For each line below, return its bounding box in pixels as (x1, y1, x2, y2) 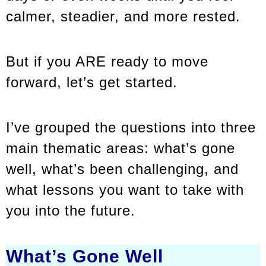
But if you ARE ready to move (6, 53, 208, 69)
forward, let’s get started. (6, 74, 178, 90)
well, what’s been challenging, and (6, 160, 239, 177)
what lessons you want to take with (6, 181, 244, 198)
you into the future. (6, 202, 135, 218)
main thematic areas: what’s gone (6, 140, 235, 156)
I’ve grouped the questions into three (6, 119, 256, 135)
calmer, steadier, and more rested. (6, 8, 240, 25)
